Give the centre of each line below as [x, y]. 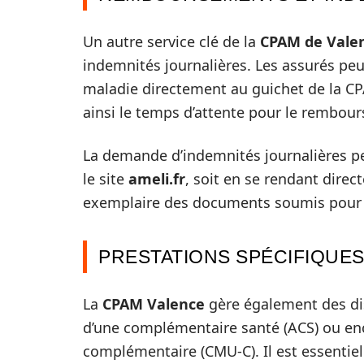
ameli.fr [157, 179]
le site [106, 179]
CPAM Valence [154, 304]
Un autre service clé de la [171, 41]
